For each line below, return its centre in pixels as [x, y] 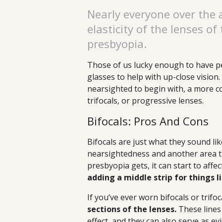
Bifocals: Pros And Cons [148, 121]
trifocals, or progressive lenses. [145, 101]
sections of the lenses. [132, 209]
